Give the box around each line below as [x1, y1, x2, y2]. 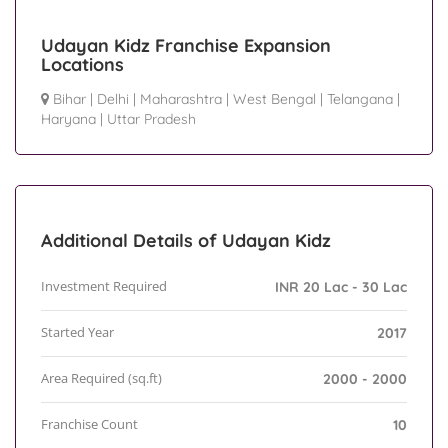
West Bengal [233, 90, 316, 109]
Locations [41, 53, 124, 77]
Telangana [327, 90, 393, 109]
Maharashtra [140, 90, 222, 109]
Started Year [41, 323, 114, 342]
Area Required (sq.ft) [41, 369, 162, 388]
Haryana [41, 110, 96, 129]
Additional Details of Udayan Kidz [41, 229, 331, 253]
